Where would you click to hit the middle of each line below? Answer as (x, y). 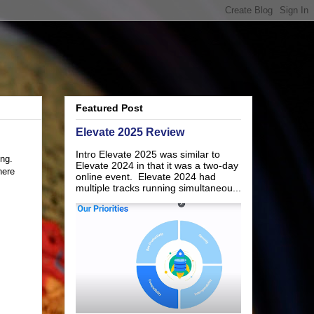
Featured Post (109, 108)
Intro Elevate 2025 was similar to (148, 155)
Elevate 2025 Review (130, 132)
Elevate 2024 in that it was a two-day (157, 166)
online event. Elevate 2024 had (146, 177)
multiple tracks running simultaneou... (158, 188)
